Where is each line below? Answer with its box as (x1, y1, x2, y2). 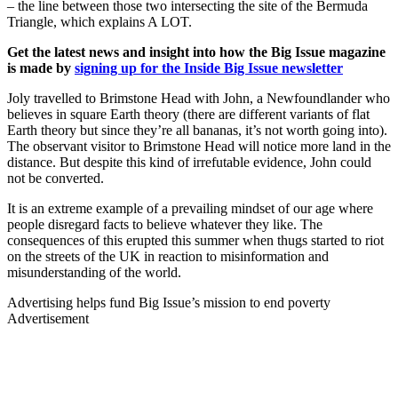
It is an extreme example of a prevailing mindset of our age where (7, 200, 373, 216)
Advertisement (7, 310, 89, 326)
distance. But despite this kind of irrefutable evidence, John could (7, 154, 371, 170)
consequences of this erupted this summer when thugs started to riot (7, 232, 384, 248)
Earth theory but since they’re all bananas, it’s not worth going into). (7, 122, 387, 138)
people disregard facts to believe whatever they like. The (7, 216, 322, 232)
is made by (7, 60, 75, 76)
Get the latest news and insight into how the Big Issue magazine (7, 44, 386, 60)
